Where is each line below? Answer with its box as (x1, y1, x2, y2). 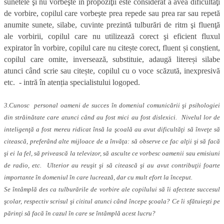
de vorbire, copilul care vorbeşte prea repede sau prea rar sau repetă (4, 9, 220, 18)
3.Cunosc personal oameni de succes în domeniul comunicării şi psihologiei (4, 101, 220, 109)
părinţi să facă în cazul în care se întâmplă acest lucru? (4, 209, 155, 217)
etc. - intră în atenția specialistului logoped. (4, 78, 140, 87)
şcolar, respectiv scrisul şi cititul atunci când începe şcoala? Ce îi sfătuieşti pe (4, 197, 220, 205)
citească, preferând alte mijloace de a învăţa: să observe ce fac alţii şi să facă (4, 137, 220, 145)
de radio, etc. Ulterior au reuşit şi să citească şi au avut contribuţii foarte (4, 161, 220, 169)
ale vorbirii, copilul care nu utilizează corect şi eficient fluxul (4, 32, 220, 41)
